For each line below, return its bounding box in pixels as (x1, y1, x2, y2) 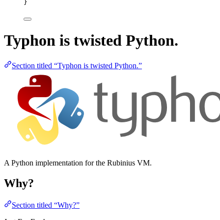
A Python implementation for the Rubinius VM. (4, 158, 152, 167)
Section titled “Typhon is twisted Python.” (12, 61, 142, 70)
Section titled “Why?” (12, 201, 80, 210)
